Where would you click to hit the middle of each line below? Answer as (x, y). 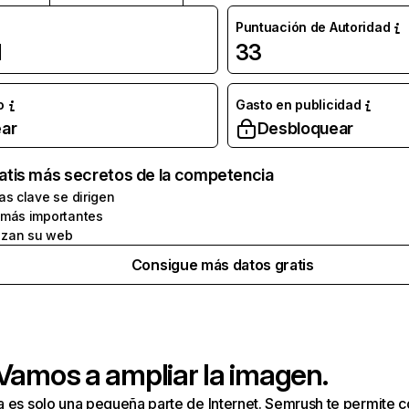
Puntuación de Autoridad (313, 27)
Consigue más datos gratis (222, 265)
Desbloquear (305, 128)
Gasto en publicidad (298, 105)
